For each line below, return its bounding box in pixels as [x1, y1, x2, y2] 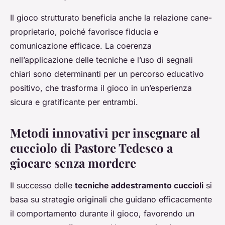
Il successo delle [10, 180, 75, 191]
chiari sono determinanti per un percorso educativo [10, 69, 204, 79]
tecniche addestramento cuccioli [75, 180, 203, 191]
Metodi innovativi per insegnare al [10, 125, 200, 141]
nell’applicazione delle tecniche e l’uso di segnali [10, 55, 193, 65]
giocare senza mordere [10, 155, 136, 171]
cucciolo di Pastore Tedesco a [10, 140, 173, 156]
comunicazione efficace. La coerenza [10, 41, 152, 51]
